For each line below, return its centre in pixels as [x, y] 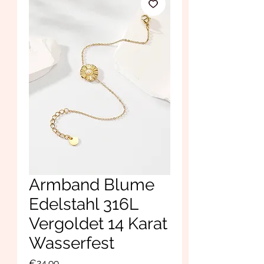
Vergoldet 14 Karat [98, 223]
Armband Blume [92, 184]
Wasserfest [72, 243]
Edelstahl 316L [83, 204]
